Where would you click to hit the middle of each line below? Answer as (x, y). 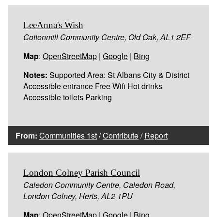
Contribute (121, 135)
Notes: (35, 75)
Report (156, 135)
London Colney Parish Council (82, 172)
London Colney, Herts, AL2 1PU (78, 196)
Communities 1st (68, 135)
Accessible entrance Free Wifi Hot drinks (93, 86)
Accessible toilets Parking (68, 97)
